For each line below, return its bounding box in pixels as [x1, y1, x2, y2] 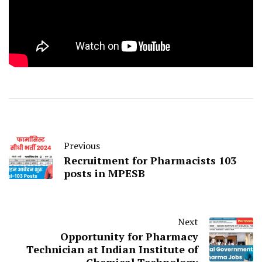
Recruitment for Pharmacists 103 [64, 153, 236, 168]
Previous [64, 139, 100, 153]
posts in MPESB [64, 166, 145, 181]
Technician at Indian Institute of [26, 242, 198, 257]
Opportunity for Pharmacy [60, 229, 198, 244]
